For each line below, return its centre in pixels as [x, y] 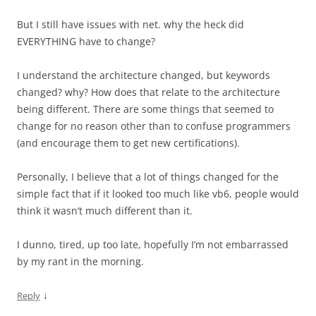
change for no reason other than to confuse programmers [154, 126]
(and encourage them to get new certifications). [128, 143]
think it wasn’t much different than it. [105, 211]
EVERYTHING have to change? [86, 41]
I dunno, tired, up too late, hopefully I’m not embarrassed [153, 244]
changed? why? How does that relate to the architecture [148, 92]
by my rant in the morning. [80, 261]
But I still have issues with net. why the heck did [130, 24]
